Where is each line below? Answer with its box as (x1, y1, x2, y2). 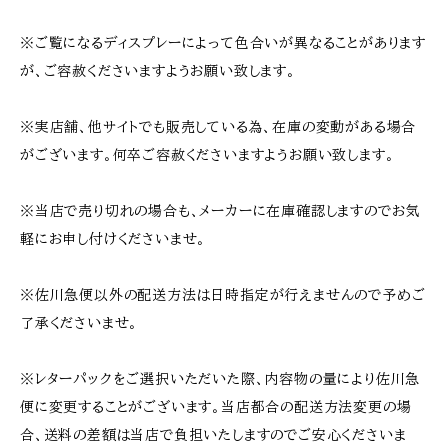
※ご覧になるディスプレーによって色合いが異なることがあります (20, 34, 426, 52)
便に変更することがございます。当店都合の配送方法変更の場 (20, 398, 412, 416)
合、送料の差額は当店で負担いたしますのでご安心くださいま (20, 426, 407, 444)
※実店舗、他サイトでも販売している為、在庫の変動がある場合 (20, 118, 417, 136)
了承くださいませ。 (20, 314, 139, 332)
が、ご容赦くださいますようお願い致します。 (20, 62, 296, 80)
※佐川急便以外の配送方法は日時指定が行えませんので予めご (20, 286, 426, 304)
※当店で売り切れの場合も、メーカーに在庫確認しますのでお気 (20, 202, 421, 220)
